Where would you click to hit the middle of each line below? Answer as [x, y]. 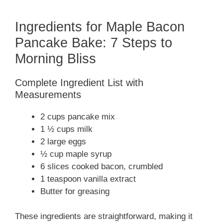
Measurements [48, 94]
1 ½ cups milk [66, 129]
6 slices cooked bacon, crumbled [102, 166]
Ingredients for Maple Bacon [100, 27]
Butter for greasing [75, 191]
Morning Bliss [56, 58]
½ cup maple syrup [76, 154]
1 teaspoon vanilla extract [88, 179]
